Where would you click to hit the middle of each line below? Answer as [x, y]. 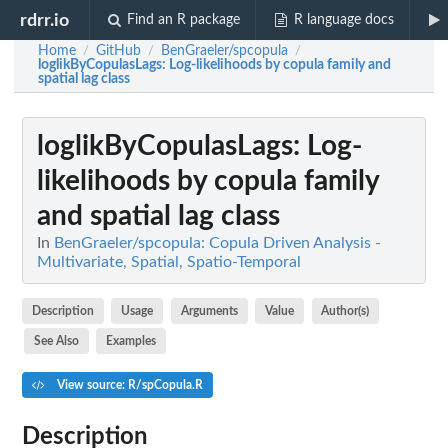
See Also [56, 340]
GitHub [118, 51]
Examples [131, 340]
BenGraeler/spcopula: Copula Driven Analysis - [217, 243]
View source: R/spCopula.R [128, 384]
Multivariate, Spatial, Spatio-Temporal [169, 262]
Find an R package [184, 20]
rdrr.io [45, 20]
